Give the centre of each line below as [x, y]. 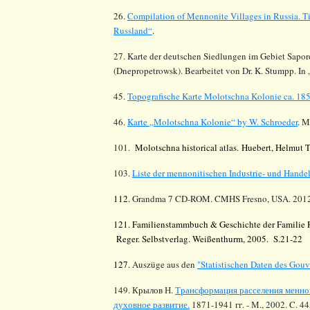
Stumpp [280, 70]
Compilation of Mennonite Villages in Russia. [215, 16]
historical [200, 147]
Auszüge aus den [165, 264]
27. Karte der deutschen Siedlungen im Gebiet [200, 56]
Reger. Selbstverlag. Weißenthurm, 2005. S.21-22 [208, 238]
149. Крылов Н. [144, 290]
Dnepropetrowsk [147, 70]
